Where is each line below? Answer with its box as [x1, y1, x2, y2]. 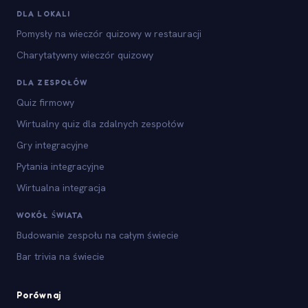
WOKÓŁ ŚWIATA [16, 210, 84, 220]
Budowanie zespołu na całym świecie [16, 228, 179, 241]
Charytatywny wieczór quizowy [16, 48, 153, 61]
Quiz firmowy [16, 96, 74, 109]
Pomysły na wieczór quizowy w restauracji [16, 27, 201, 40]
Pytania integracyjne [16, 159, 104, 173]
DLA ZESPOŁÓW [16, 77, 88, 87]
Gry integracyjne [16, 138, 89, 151]
